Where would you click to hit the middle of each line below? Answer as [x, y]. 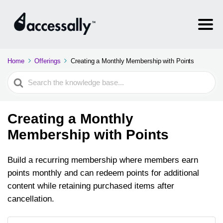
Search [21, 77]
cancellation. [31, 199]
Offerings [48, 61]
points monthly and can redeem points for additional [103, 173]
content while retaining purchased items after [91, 186]
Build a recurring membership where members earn [103, 160]
